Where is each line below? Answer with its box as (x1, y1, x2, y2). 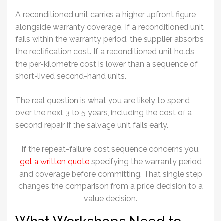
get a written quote (19, 156, 89, 166)
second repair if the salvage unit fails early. (15, 120, 168, 130)
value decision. (84, 193, 137, 203)
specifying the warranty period (89, 156, 202, 166)
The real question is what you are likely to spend (15, 95, 190, 105)
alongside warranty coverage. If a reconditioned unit (15, 22, 204, 32)
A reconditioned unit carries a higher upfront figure (15, 9, 196, 19)
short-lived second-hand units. (15, 71, 126, 81)
